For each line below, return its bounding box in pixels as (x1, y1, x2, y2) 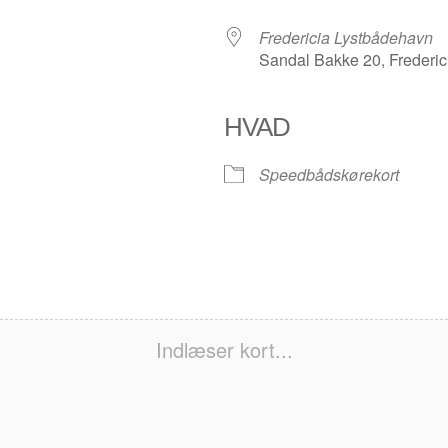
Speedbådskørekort (259, 163, 399, 187)
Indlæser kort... (155, 335, 293, 365)
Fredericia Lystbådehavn (259, 26, 433, 50)
